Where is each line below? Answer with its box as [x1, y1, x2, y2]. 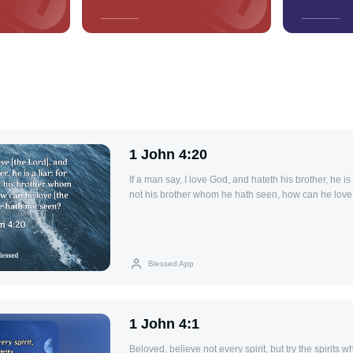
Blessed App [148, 258, 194, 268]
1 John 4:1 [129, 315, 199, 332]
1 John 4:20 [129, 147, 207, 163]
